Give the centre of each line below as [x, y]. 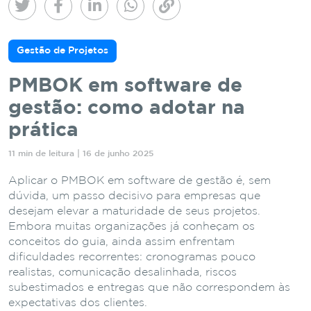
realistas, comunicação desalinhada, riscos [123, 272]
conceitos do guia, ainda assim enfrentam [121, 242]
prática [43, 130]
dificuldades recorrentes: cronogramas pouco [132, 257]
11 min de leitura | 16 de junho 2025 [81, 153]
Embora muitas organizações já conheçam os [132, 226]
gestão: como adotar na [127, 108]
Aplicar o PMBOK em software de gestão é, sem [140, 180]
